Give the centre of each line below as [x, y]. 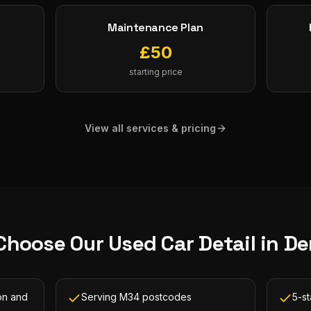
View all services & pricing [150, 128]
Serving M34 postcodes [136, 297]
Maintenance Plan [155, 27]
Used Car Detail [182, 243]
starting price [155, 72]
